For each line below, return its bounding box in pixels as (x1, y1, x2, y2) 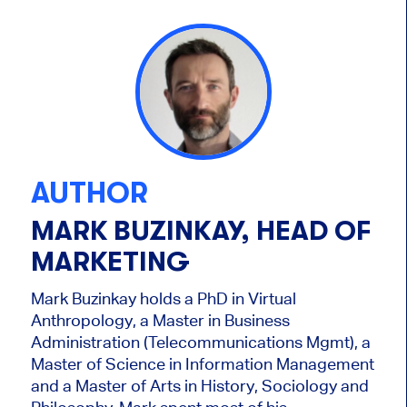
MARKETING (30, 246, 190, 278)
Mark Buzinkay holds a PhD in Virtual (30, 289, 296, 309)
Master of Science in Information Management (30, 354, 374, 374)
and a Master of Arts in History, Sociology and (30, 376, 369, 396)
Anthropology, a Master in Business (30, 311, 290, 331)
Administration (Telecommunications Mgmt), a (30, 333, 371, 352)
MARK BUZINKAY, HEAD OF (30, 215, 371, 247)
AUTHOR (30, 175, 148, 210)
